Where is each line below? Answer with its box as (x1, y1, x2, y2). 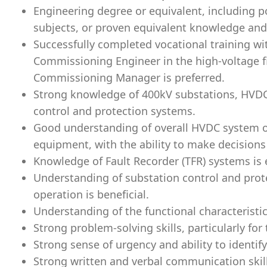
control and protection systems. (33, 104, 195, 118)
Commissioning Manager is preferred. (33, 70, 225, 85)
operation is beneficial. (33, 187, 149, 201)
